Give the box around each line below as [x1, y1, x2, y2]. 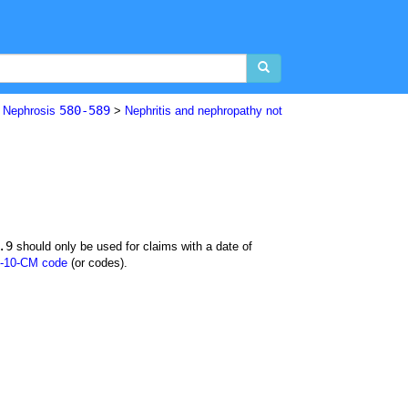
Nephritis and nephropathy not [125, 104, 282, 117]
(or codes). [67, 256, 127, 270]
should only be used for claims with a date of [13, 240, 252, 253]
